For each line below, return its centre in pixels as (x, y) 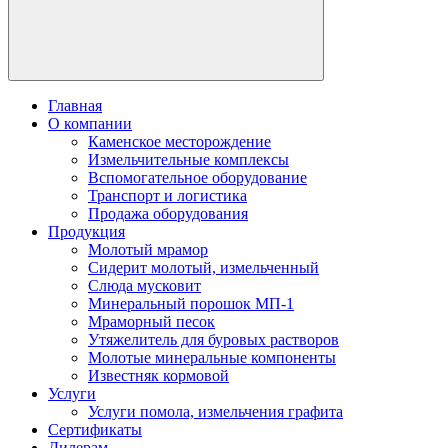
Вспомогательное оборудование (197, 177)
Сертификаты (95, 429)
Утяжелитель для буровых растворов (213, 339)
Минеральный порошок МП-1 (191, 303)
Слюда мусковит (144, 285)
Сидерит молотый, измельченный (203, 267)
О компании (90, 123)
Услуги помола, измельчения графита (215, 411)
